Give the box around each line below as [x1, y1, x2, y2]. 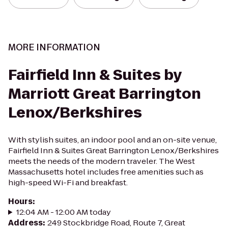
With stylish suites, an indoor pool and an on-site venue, [8, 134, 217, 145]
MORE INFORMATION [8, 41, 100, 53]
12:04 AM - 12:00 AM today [16, 207, 111, 217]
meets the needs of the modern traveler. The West [8, 156, 195, 166]
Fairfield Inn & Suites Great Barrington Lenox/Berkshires [8, 145, 219, 156]
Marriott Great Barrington [8, 84, 201, 104]
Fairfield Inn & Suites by [8, 65, 182, 85]
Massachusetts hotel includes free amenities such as [8, 166, 204, 177]
